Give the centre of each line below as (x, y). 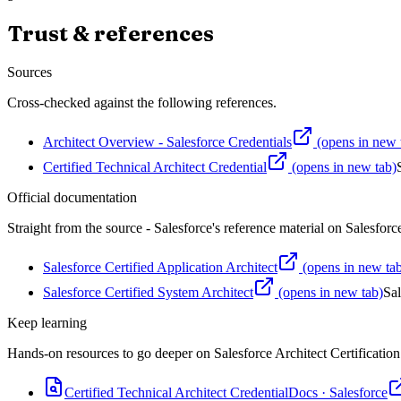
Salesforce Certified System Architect (148, 292)
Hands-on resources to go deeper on (111, 353)
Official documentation (72, 197)
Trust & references (111, 33)
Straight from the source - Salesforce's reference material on (175, 227)
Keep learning (47, 322)
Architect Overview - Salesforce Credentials (167, 141)
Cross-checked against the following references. (142, 102)
